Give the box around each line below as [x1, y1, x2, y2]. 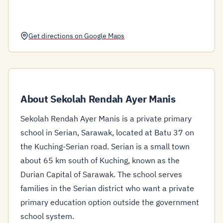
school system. [20, 211, 74, 221]
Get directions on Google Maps [28, 31, 124, 40]
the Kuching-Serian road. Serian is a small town [20, 141, 190, 151]
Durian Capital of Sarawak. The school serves [20, 169, 182, 179]
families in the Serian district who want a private [20, 183, 194, 193]
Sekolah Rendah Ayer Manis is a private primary [20, 113, 192, 123]
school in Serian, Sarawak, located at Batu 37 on [20, 127, 194, 137]
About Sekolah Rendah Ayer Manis [20, 92, 176, 106]
